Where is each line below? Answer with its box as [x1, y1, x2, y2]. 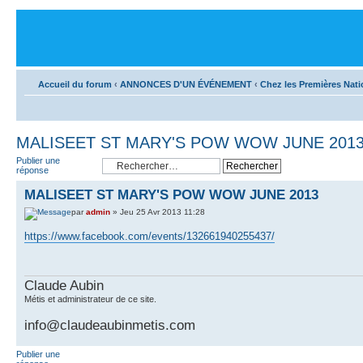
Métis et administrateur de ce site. [24, 293, 156, 304]
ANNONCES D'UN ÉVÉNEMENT [120, 79, 252, 89]
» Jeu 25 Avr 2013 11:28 [110, 207, 205, 217]
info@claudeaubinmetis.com [24, 317, 195, 332]
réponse [16, 165, 49, 175]
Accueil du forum [38, 79, 112, 89]
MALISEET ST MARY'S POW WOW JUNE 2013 [24, 187, 318, 203]
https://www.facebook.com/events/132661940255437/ [24, 230, 275, 243]
